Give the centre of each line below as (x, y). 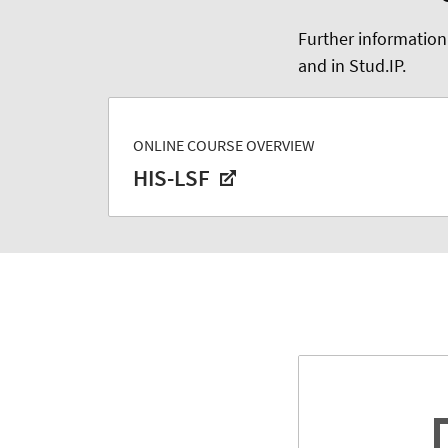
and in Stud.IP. (352, 66)
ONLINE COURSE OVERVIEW (224, 145)
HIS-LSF (174, 178)
